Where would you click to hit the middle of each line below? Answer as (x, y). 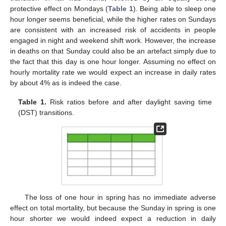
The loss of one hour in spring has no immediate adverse (120, 197)
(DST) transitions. (46, 113)
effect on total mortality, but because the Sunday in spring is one (113, 208)
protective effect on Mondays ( (59, 8)
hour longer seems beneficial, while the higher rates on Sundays (113, 19)
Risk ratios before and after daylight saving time (129, 102)
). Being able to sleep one (174, 8)
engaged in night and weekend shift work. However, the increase (113, 40)
